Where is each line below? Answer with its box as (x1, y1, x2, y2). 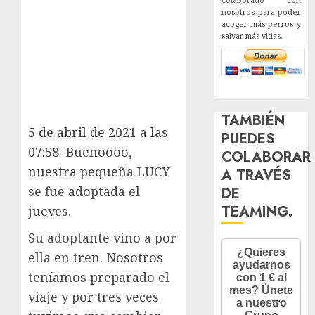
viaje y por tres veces (28, 288, 159, 305)
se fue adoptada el (28, 182, 140, 200)
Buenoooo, (66, 143, 132, 160)
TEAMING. (221, 201, 293, 222)
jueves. (28, 202, 75, 219)
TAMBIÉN (221, 110, 285, 131)
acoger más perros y (221, 18, 301, 29)
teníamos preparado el (28, 268, 169, 285)
